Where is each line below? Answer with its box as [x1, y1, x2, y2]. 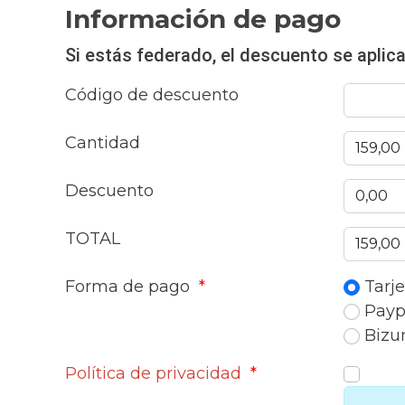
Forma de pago [65, 277, 194, 297]
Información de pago [65, 4, 341, 34]
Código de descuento [65, 85, 239, 105]
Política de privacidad [65, 363, 241, 383]
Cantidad [65, 133, 140, 153]
